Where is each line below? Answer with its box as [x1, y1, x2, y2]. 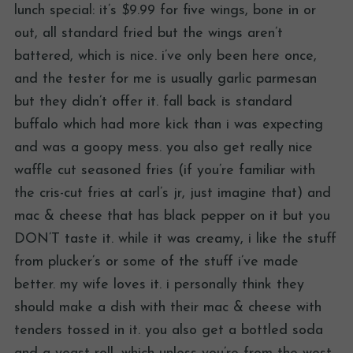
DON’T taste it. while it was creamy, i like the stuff [14, 232, 336, 247]
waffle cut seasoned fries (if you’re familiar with [14, 163, 315, 179]
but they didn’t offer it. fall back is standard [14, 95, 292, 110]
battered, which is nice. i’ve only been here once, [14, 49, 317, 65]
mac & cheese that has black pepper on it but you [14, 209, 330, 225]
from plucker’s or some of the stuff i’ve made [14, 255, 299, 270]
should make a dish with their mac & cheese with [14, 300, 321, 316]
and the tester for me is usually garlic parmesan [14, 72, 317, 87]
